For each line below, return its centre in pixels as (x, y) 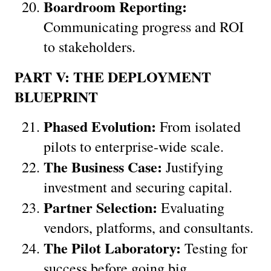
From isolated (198, 126)
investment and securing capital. (138, 187)
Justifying (193, 167)
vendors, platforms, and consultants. (149, 227)
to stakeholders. (90, 46)
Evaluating (191, 207)
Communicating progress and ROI (144, 26)
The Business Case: (103, 166)
